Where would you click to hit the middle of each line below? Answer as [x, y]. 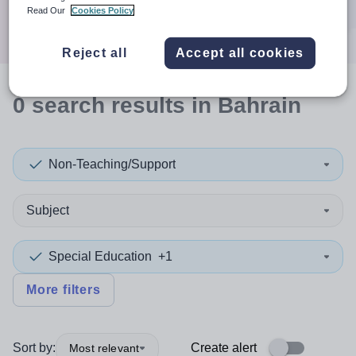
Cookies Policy [103, 10]
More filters [64, 290]
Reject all [95, 52]
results [148, 105]
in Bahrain [243, 105]
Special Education [100, 256]
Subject [48, 210]
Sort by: [34, 348]
